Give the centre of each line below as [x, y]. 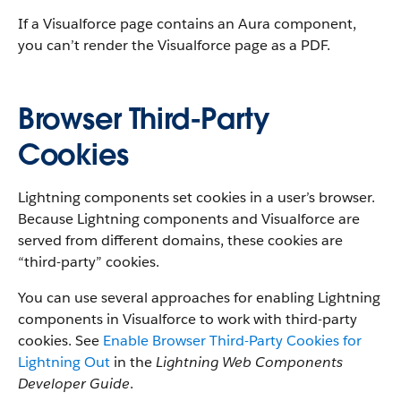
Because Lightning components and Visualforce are [189, 219]
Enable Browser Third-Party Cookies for [232, 341]
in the [133, 362]
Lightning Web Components [249, 362]
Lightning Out [64, 362]
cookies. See [60, 341]
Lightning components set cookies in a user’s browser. [196, 197]
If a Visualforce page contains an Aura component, [187, 24]
